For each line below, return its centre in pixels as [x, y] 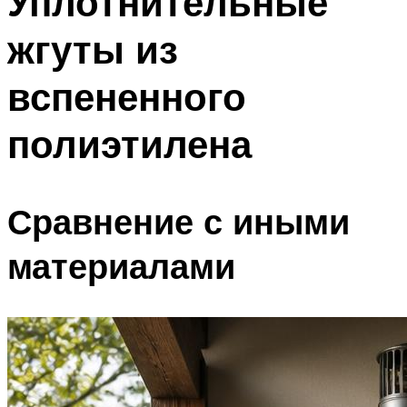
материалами [121, 265]
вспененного [127, 97]
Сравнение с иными [179, 221]
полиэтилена [129, 144]
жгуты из [93, 50]
